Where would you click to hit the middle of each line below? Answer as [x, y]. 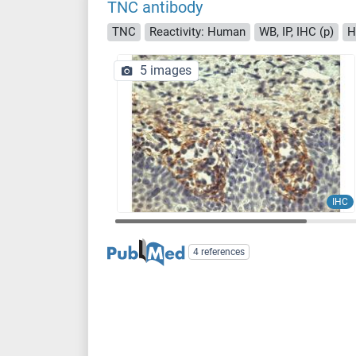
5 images [166, 70]
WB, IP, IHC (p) [296, 31]
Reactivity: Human [197, 31]
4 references [219, 252]
